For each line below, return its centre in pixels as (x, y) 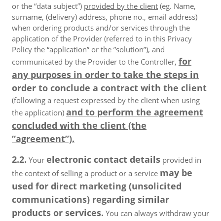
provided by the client (121, 6)
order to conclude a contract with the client (109, 88)
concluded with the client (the (79, 125)
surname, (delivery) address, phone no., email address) (105, 17)
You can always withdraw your (156, 213)
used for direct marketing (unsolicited (97, 186)
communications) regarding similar (91, 199)
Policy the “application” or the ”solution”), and (88, 49)
